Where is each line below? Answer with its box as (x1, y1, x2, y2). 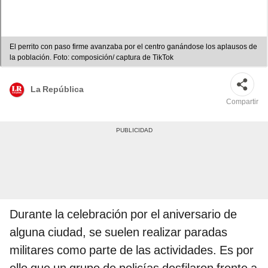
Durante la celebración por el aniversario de (10, 207, 237, 222)
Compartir (226, 98, 258, 106)
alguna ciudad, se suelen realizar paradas (10, 225, 227, 240)
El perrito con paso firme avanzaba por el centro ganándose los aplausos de (10, 42, 257, 51)
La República (31, 84, 84, 95)
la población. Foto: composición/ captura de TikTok (10, 53, 173, 62)
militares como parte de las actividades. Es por (10, 243, 254, 258)
